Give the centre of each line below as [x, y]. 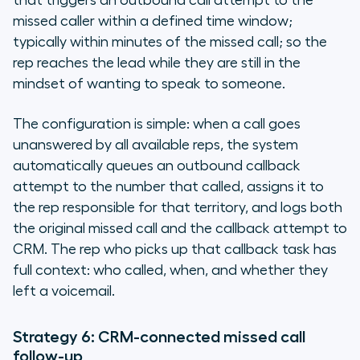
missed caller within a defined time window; [153, 21]
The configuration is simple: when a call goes [157, 124]
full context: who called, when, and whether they [170, 270]
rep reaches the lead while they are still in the [157, 63]
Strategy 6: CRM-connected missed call [159, 337]
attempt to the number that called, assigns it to [168, 187]
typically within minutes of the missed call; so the [170, 42]
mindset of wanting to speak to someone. [149, 84]
